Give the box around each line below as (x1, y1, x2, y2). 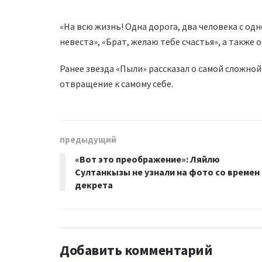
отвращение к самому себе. (60, 77, 173, 89)
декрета (75, 178, 113, 191)
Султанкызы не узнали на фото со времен (75, 166, 260, 178)
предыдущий (60, 133, 116, 145)
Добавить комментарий (60, 240, 213, 259)
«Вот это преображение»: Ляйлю (75, 153, 220, 165)
